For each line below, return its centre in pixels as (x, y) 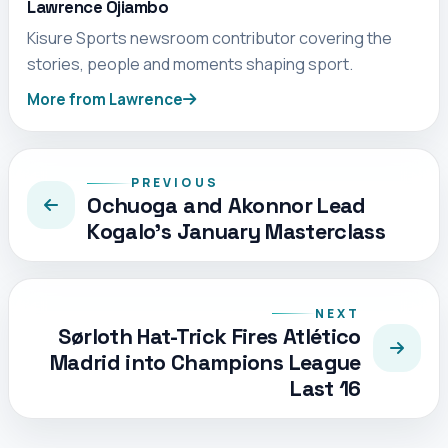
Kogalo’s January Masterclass (236, 231)
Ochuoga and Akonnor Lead (226, 205)
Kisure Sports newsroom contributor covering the (210, 38)
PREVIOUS (174, 182)
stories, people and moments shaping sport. (190, 64)
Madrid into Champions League (205, 362)
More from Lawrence (105, 100)
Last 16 (325, 388)
